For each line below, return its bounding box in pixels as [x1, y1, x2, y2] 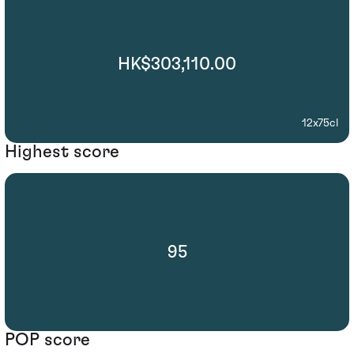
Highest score [5, 142, 119, 160]
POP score [5, 331, 90, 349]
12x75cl [302, 117, 338, 129]
